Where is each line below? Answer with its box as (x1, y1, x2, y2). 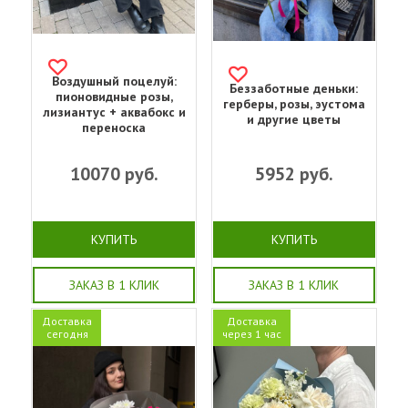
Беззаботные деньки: (229, 79, 359, 97)
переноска (82, 118, 147, 136)
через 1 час (221, 326, 281, 341)
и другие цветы (247, 110, 342, 127)
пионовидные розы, (55, 87, 173, 105)
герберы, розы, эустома (222, 95, 365, 112)
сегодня (46, 326, 88, 341)
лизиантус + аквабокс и (42, 103, 186, 120)
